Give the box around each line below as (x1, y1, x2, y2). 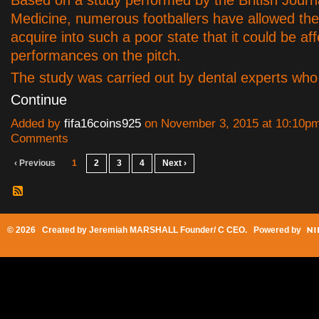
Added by (11, 117, 64, 131)
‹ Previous (14, 158, 56, 169)
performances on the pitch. (11, 48, 181, 64)
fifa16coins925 (64, 117, 141, 131)
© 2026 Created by (7, 225, 89, 236)
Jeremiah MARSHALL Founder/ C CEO (89, 225, 245, 236)
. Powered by (245, 225, 301, 236)
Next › (162, 158, 187, 169)
